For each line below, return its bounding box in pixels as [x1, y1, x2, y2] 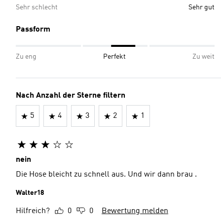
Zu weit [192, 53, 215, 60]
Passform [16, 26, 50, 34]
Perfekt [103, 53, 126, 60]
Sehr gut [188, 4, 215, 11]
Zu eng [16, 53, 37, 60]
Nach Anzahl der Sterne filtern [16, 92, 125, 100]
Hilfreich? [16, 207, 50, 215]
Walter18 [16, 189, 44, 196]
